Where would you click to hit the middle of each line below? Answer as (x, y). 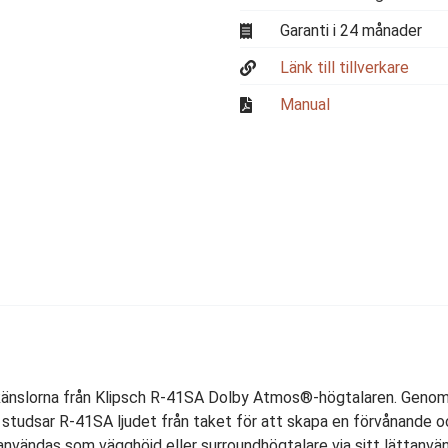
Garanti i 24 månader (351, 30)
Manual (305, 104)
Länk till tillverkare (344, 67)
